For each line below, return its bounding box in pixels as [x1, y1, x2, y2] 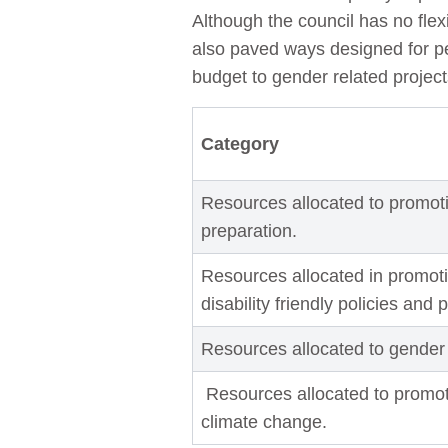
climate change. [201, 412, 327, 433]
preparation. [201, 221, 297, 242]
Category [201, 134, 279, 155]
